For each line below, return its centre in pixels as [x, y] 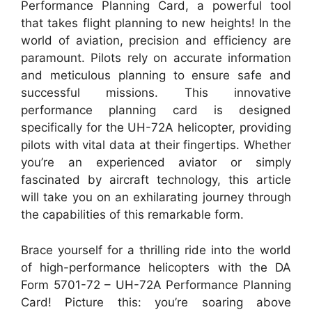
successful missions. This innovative [156, 93]
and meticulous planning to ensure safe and [156, 76]
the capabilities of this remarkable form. [132, 215]
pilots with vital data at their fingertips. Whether [156, 145]
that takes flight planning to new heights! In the [156, 23]
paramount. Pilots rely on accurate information [156, 58]
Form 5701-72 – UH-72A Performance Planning [156, 284]
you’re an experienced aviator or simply [156, 163]
